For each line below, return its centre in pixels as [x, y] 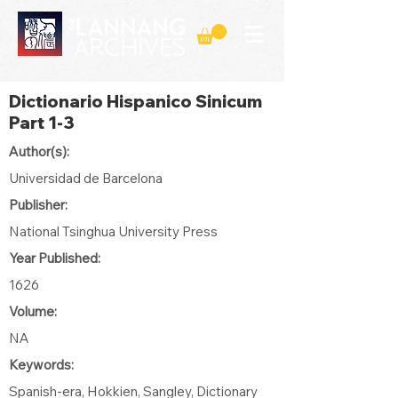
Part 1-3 [42, 122]
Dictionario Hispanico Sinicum [135, 101]
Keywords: [41, 364]
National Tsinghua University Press [113, 231]
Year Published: [55, 258]
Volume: [33, 311]
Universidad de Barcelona [86, 178]
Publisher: [38, 204]
